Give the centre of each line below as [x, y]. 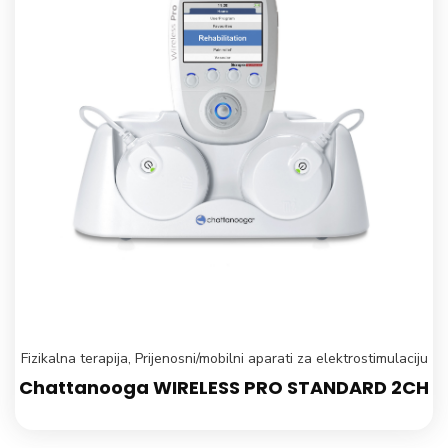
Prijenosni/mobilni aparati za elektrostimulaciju [281, 358]
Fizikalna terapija [74, 358]
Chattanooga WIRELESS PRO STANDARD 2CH [224, 387]
